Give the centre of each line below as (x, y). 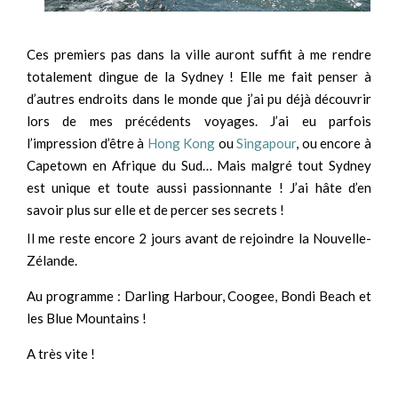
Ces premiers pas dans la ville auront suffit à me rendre (199, 54)
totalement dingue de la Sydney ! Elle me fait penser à (199, 76)
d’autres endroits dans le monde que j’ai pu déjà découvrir (199, 98)
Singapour (267, 143)
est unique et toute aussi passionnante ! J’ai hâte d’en (199, 187)
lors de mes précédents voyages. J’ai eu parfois (199, 120)
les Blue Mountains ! (87, 318)
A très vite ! (61, 354)
